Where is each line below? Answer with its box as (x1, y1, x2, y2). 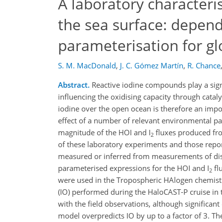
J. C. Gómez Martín (120, 60, 183, 70)
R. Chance (187, 60, 221, 70)
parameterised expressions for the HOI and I (58, 163, 209, 173)
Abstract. (58, 80, 90, 90)
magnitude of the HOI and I (58, 127, 151, 137)
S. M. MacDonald (58, 60, 116, 70)
